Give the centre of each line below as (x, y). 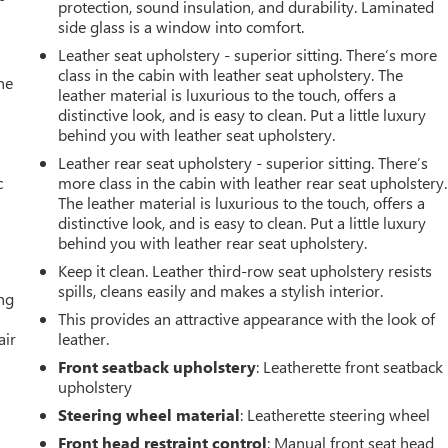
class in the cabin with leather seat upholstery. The (231, 74)
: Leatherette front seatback (350, 366)
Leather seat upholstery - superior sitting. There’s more (248, 54)
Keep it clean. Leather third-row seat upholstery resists (245, 270)
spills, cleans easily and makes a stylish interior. (221, 290)
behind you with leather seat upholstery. (197, 134)
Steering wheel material (149, 414)
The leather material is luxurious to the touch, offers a (242, 202)
